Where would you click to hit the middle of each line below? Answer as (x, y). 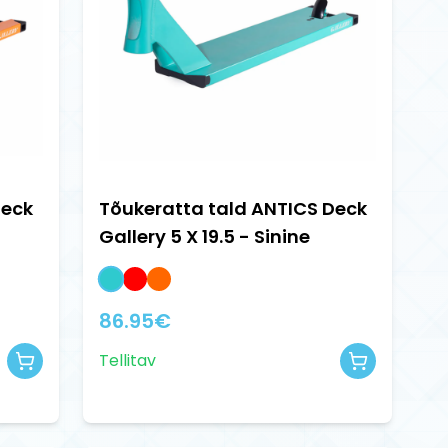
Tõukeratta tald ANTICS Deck (232, 209)
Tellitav (127, 361)
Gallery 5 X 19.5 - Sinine (204, 237)
